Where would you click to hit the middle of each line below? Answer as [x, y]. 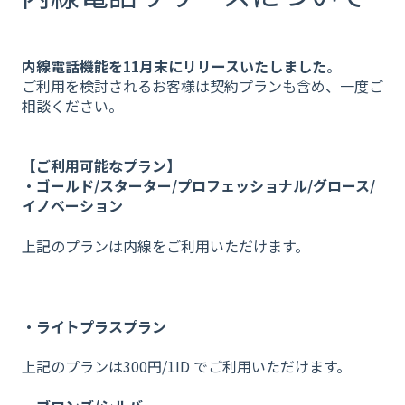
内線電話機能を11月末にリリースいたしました [174, 66]
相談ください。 [72, 106]
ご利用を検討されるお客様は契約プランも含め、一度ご [202, 86]
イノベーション [72, 206]
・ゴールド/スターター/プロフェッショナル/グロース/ [198, 186]
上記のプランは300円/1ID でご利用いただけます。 [186, 366]
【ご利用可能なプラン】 [101, 166]
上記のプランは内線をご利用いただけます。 [165, 245]
